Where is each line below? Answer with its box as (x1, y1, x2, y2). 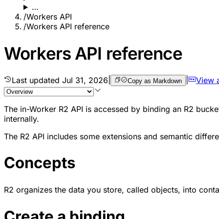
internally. (4, 113, 39, 124)
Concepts (4, 153, 75, 173)
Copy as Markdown (127, 77, 182, 85)
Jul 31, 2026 (62, 75, 108, 85)
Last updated (12, 75, 62, 85)
